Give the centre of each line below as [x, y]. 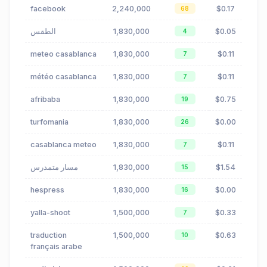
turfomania [49, 122]
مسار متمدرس [54, 167]
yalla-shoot [50, 213]
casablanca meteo [63, 145]
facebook [48, 9]
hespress [47, 190]
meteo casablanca [63, 54]
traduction [49, 235]
